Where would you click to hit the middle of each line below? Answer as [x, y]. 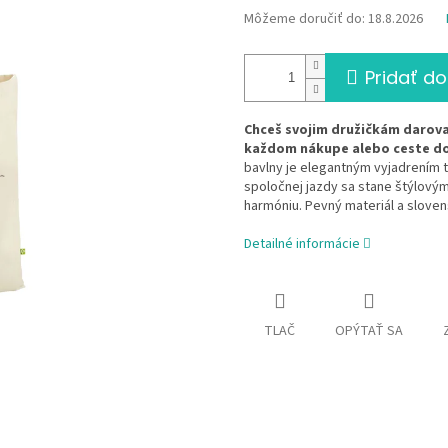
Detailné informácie [302, 244]
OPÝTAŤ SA [369, 331]
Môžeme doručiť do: [304, 19]
